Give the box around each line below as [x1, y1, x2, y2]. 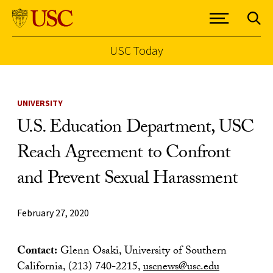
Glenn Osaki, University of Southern [57, 243, 227, 261]
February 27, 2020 [17, 207, 89, 219]
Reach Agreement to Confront [17, 139, 231, 170]
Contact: [17, 243, 57, 261]
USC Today [110, 43, 163, 58]
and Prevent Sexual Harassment [17, 165, 238, 196]
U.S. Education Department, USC [17, 113, 254, 144]
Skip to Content [12, 66, 72, 77]
